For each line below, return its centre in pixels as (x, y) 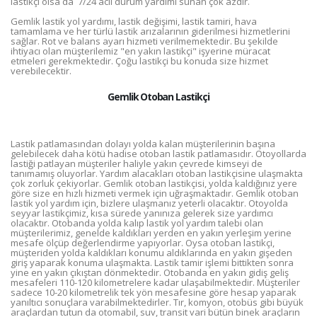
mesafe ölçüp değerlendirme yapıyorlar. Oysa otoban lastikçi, (143, 243)
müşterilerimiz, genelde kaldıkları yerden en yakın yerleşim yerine (151, 233)
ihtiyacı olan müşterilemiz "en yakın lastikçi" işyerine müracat (140, 51)
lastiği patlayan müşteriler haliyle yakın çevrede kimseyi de (137, 163)
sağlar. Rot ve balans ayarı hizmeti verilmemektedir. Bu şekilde (144, 41)
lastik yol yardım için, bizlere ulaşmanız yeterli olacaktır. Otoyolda (149, 203)
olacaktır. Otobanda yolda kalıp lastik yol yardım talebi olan (137, 223)
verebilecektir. (41, 71)
